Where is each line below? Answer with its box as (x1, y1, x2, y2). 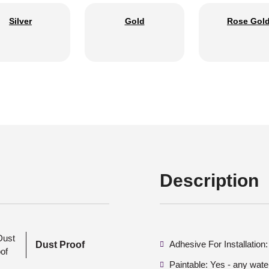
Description (160, 170, 259, 190)
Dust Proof (35, 239, 85, 250)
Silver (9, 16, 32, 26)
